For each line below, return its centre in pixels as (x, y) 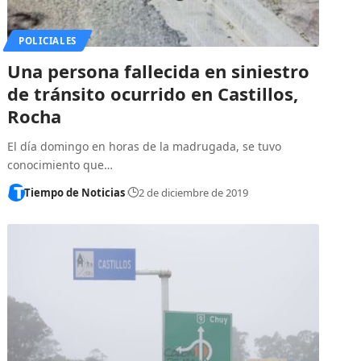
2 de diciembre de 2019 (194, 192)
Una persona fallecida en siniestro (159, 71)
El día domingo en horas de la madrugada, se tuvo (145, 146)
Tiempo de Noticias (74, 192)
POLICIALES (48, 40)
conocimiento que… (60, 164)
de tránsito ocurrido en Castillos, (153, 93)
